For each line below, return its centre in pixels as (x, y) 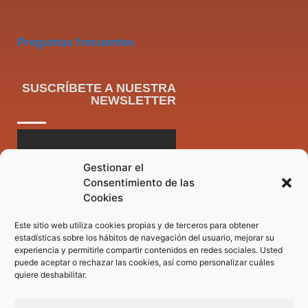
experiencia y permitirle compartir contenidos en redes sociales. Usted (148, 250)
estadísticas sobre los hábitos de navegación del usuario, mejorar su (144, 238)
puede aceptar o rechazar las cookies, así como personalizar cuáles (144, 262)
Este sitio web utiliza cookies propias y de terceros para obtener (136, 225)
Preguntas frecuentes (76, 42)
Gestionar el (113, 167)
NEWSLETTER (133, 101)
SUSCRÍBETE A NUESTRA (99, 88)
